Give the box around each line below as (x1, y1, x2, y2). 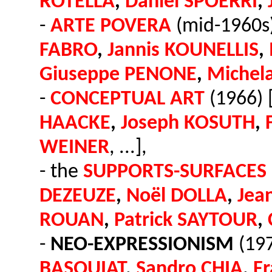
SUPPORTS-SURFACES (83, 162, 267, 182)
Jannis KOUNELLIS (107, 41, 259, 61)
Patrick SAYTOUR (114, 211, 257, 231)
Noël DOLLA (126, 186, 227, 206)
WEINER (39, 138, 109, 158)
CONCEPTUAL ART (50, 89, 205, 109)
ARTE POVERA (50, 16, 171, 36)
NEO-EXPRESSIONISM (50, 235, 234, 255)
